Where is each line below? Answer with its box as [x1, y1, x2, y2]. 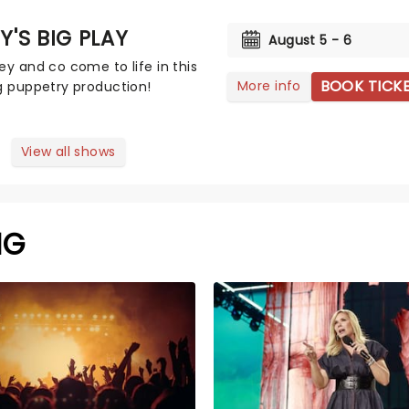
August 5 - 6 [268, 30, 352, 49]
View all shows [20, 142, 116, 161]
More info [237, 77, 301, 96]
